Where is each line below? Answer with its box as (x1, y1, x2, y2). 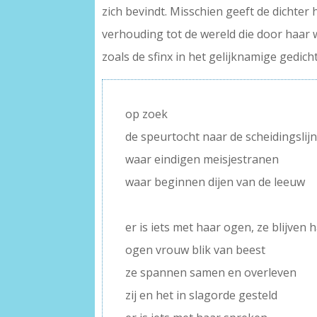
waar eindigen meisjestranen (125, 151, 279, 168)
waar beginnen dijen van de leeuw (125, 174, 306, 190)
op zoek (125, 106, 168, 122)
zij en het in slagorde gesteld (125, 287, 278, 304)
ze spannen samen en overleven (125, 265, 297, 281)
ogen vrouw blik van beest (125, 242, 266, 258)
